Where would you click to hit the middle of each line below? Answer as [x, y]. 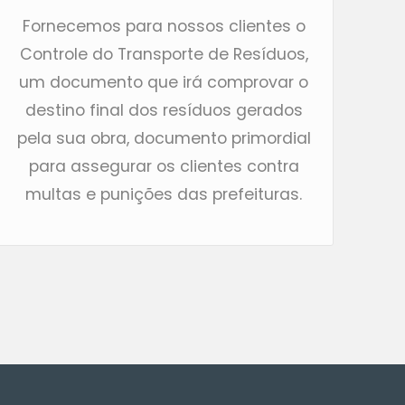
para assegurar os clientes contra [164, 167]
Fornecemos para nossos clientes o [164, 27]
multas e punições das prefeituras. [164, 195]
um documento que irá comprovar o [164, 83]
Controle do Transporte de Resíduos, [164, 55]
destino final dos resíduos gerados [164, 111]
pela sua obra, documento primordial [164, 139]
